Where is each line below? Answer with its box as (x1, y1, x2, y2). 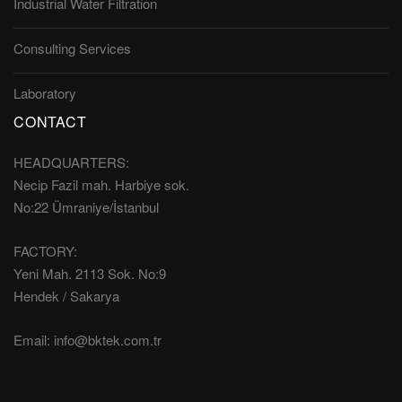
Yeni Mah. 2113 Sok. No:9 (13, 264, 166, 284)
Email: (13, 330, 54, 350)
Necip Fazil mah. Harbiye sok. (13, 175, 189, 195)
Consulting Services (13, 39, 131, 58)
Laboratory (13, 83, 76, 103)
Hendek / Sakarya (13, 286, 119, 306)
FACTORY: (13, 241, 77, 261)
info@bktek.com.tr (54, 330, 162, 350)
